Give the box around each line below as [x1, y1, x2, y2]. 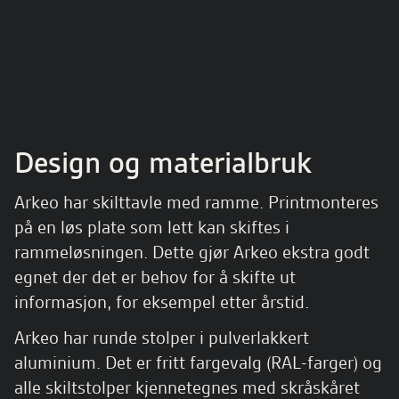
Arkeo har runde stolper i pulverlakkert [14, 326, 309, 349]
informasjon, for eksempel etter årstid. [14, 290, 309, 313]
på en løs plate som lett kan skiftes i [14, 216, 289, 239]
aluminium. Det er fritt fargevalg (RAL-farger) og [14, 351, 382, 374]
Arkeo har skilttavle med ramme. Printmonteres [14, 191, 379, 214]
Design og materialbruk [14, 142, 312, 182]
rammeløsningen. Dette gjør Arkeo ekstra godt [14, 240, 370, 264]
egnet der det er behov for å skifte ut [14, 265, 296, 289]
